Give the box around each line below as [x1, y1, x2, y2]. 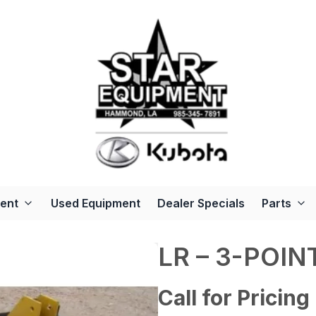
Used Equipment [50, 196, 140, 211]
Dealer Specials [157, 196, 245, 211]
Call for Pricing [158, 285, 310, 311]
